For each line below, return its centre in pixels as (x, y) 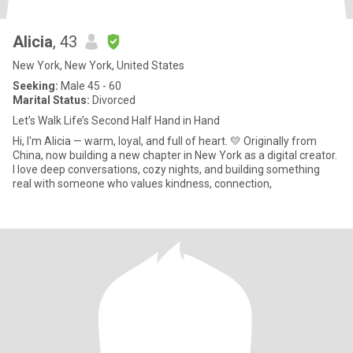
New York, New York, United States (98, 65)
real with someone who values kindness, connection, (142, 184)
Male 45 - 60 (90, 86)
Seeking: (35, 86)
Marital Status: (51, 100)
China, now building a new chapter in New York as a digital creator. (175, 155)
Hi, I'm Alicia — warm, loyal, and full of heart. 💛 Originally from (165, 141)
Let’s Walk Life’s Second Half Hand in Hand (116, 121)
